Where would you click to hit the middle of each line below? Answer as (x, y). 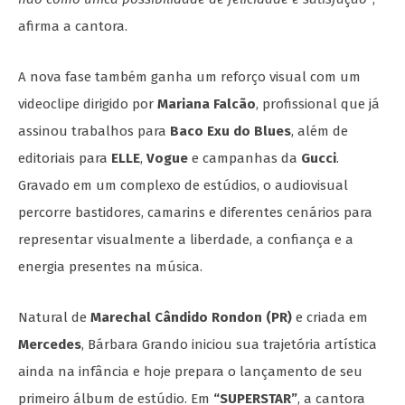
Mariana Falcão (207, 104)
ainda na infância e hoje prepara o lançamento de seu (190, 372)
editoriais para (65, 159)
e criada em (330, 318)
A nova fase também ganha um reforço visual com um (189, 77)
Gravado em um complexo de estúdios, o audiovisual (183, 186)
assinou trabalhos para (94, 132)
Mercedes (50, 345)
